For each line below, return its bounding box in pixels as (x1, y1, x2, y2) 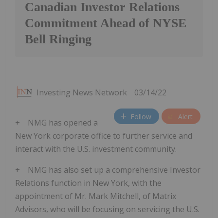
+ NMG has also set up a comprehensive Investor (15, 164, 200, 176)
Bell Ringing (25, 32, 91, 47)
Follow (130, 111, 151, 121)
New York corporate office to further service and (15, 130, 192, 142)
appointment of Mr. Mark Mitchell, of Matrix (15, 191, 176, 202)
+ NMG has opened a (15, 117, 98, 128)
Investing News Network (36, 87, 127, 98)
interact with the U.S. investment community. (15, 144, 177, 155)
